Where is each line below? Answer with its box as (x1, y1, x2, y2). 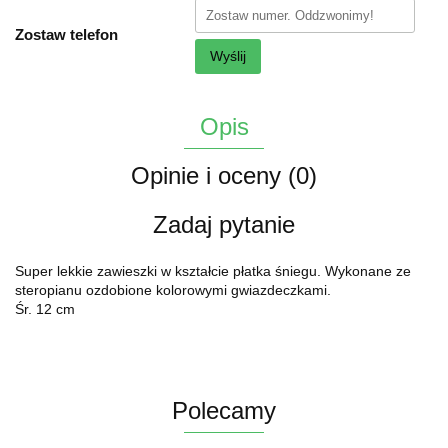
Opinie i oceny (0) (131, 162, 317, 189)
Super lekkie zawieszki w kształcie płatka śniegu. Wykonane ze (15, 263, 411, 279)
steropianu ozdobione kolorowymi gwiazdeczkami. (15, 282, 331, 298)
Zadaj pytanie (153, 211, 295, 238)
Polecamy (172, 397, 276, 424)
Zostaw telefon (15, 26, 118, 43)
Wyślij (210, 48, 246, 64)
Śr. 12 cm (15, 301, 75, 317)
